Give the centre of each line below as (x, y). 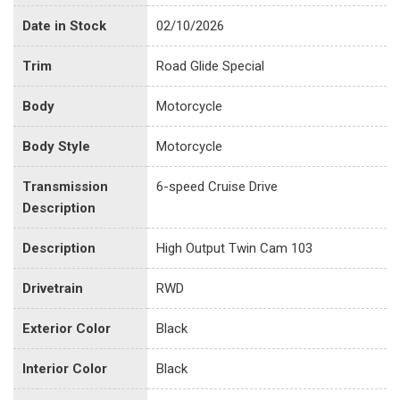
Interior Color (65, 368)
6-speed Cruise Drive (217, 186)
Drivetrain (53, 288)
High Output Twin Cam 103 (234, 248)
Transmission (65, 186)
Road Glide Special (210, 66)
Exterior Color (67, 328)
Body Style (56, 146)
